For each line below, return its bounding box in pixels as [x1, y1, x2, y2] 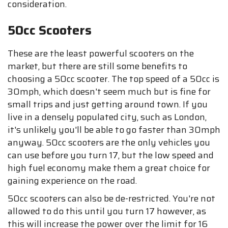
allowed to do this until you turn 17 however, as [8, 204, 206, 218]
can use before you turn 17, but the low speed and [8, 148, 214, 162]
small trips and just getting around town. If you [8, 97, 208, 111]
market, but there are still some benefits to [8, 59, 187, 73]
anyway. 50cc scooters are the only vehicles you [8, 135, 210, 150]
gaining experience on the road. [8, 174, 137, 188]
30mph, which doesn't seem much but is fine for [8, 84, 211, 99]
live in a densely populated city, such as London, [8, 110, 207, 124]
